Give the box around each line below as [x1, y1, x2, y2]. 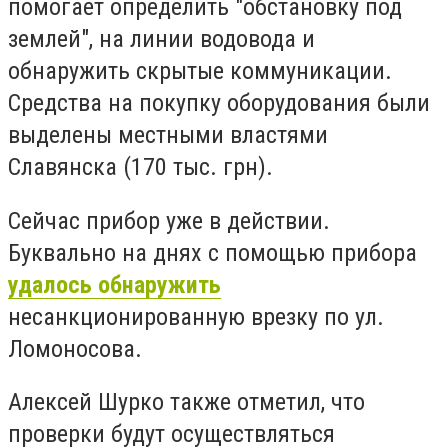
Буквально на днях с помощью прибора [8, 238, 417, 267]
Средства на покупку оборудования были [8, 89, 430, 118]
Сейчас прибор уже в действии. [8, 206, 330, 235]
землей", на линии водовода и [8, 25, 315, 54]
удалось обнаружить [8, 270, 221, 299]
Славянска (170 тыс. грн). [8, 153, 279, 182]
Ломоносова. [8, 334, 142, 363]
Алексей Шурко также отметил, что [8, 388, 365, 417]
